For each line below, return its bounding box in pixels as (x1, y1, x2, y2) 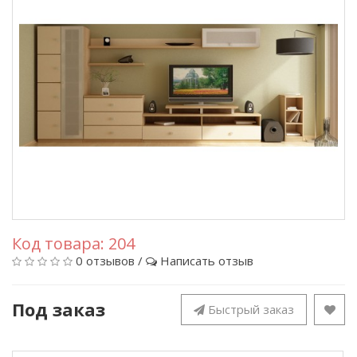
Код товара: (12, 233, 108, 254)
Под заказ (12, 297, 105, 321)
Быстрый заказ (208, 301, 294, 317)
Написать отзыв (160, 253, 253, 269)
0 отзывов (76, 253, 135, 269)
